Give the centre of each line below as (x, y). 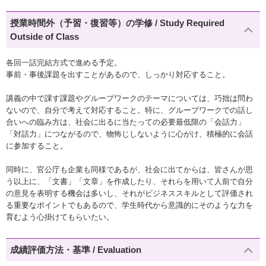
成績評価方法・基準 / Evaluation (76, 250)
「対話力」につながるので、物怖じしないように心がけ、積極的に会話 (129, 134)
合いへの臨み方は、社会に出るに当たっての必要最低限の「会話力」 (126, 122)
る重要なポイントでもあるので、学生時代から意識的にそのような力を (129, 205)
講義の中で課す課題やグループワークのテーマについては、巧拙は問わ (129, 98)
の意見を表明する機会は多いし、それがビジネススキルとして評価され (129, 193)
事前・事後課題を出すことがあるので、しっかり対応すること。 (118, 74)
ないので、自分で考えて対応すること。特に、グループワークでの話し (129, 110)
